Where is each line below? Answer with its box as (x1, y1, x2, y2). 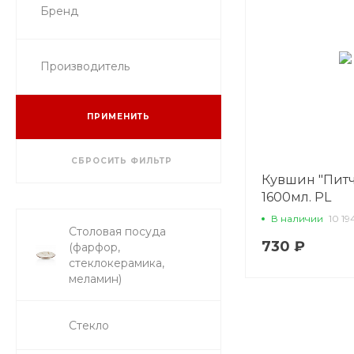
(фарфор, (69, 240, 120, 254)
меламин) (69, 272, 122, 286)
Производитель (40, 59, 130, 73)
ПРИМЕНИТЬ (87, 111, 150, 122)
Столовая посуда (69, 224, 166, 239)
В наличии (271, 212, 323, 224)
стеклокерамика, (69, 256, 164, 270)
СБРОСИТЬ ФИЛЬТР (70, 156, 172, 166)
